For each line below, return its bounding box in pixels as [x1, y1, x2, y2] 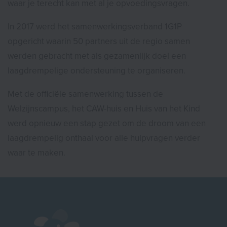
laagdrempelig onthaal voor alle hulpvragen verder [8, 132, 200, 143]
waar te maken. [8, 147, 65, 158]
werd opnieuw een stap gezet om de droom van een [8, 118, 206, 129]
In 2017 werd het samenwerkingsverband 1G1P [8, 21, 182, 32]
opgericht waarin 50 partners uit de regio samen [8, 35, 190, 47]
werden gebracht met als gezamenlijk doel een [8, 50, 186, 61]
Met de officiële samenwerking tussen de [8, 88, 163, 99]
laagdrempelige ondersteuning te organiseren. [8, 65, 185, 76]
